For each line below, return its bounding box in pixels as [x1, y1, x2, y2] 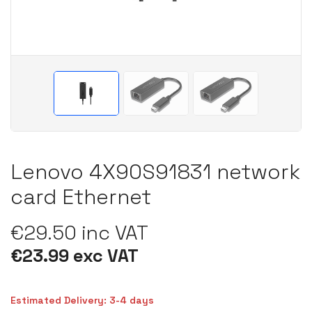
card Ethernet [10, 182, 151, 210]
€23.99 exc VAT [10, 244, 139, 267]
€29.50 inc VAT [10, 219, 148, 245]
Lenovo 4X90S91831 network [10, 157, 300, 185]
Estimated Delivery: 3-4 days [10, 293, 154, 306]
